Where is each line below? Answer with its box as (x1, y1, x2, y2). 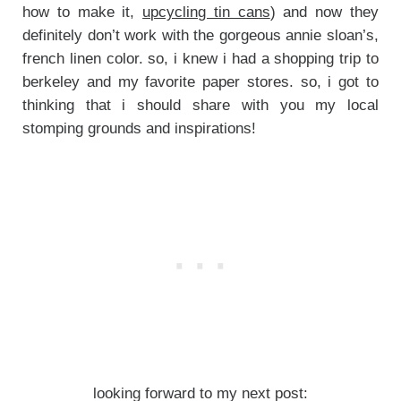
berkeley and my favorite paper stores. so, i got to (21, 73, 380, 90)
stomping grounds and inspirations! (21, 119, 260, 137)
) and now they (269, 3, 380, 21)
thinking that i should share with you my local (21, 96, 380, 114)
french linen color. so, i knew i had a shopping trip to (21, 49, 380, 67)
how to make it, (21, 3, 143, 21)
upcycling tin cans (142, 3, 270, 21)
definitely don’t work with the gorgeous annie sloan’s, (21, 26, 380, 44)
